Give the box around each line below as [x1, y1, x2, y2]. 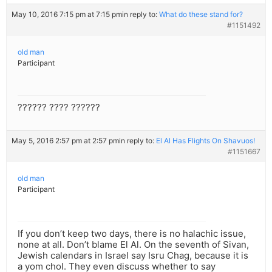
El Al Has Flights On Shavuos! [156, 136, 255, 146]
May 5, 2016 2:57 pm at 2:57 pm [12, 136, 119, 146]
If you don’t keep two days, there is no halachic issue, [18, 228, 246, 240]
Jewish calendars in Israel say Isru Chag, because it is [18, 250, 248, 262]
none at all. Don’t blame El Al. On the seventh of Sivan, [18, 239, 249, 251]
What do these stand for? [159, 10, 243, 19]
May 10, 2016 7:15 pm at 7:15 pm [12, 10, 122, 19]
